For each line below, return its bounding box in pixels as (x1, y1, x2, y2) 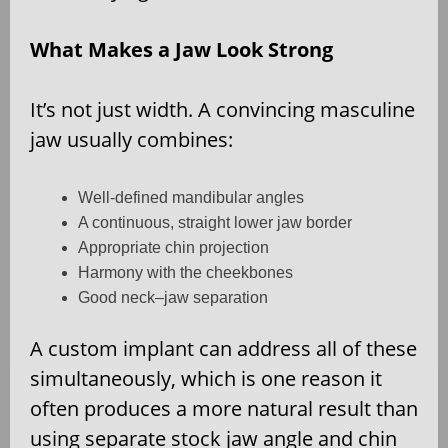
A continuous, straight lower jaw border (78, 214, 352, 232)
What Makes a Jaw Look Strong (30, 36, 333, 64)
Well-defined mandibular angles (78, 189, 304, 207)
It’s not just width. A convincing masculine (30, 96, 415, 124)
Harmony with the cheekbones (78, 264, 293, 282)
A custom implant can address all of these (30, 335, 417, 363)
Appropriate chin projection (78, 239, 269, 257)
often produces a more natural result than (30, 395, 418, 423)
